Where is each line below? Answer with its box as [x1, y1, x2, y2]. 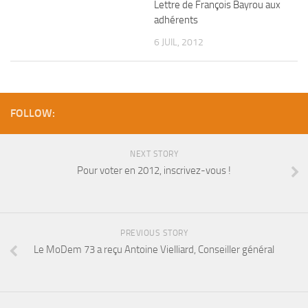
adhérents [154, 13, 198, 26]
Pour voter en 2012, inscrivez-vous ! [77, 164, 231, 177]
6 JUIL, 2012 [154, 36, 203, 48]
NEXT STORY [130, 148, 178, 159]
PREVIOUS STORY [120, 228, 188, 238]
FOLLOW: [10, 106, 55, 120]
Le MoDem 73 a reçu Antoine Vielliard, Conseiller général [34, 243, 274, 256]
